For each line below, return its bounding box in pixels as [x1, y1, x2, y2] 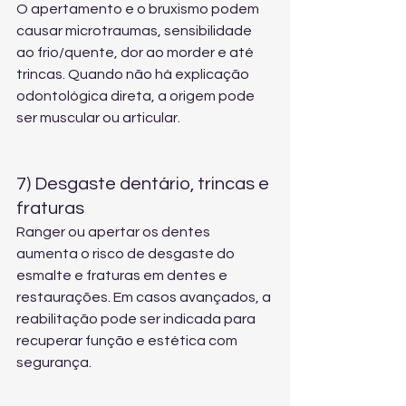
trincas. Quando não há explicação [16, 67, 252, 82]
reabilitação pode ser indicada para [16, 312, 258, 326]
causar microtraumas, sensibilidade [16, 24, 255, 38]
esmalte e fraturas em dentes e [16, 268, 230, 283]
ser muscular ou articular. [16, 111, 180, 125]
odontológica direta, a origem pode [16, 89, 257, 103]
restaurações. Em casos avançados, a [16, 290, 274, 304]
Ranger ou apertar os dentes [16, 225, 213, 239]
